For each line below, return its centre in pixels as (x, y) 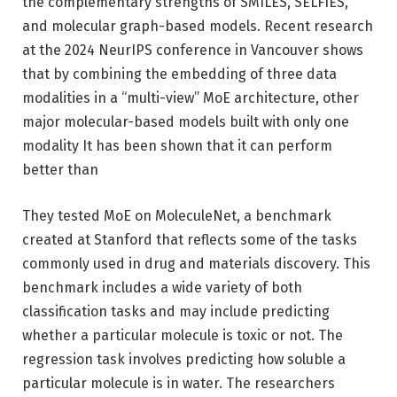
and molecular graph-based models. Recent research (198, 27)
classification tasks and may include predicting (176, 311)
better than (60, 170)
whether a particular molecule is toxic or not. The (183, 335)
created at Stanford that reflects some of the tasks (190, 239)
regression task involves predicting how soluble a (184, 359)
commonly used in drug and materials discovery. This (196, 263)
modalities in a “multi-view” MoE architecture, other (191, 98)
